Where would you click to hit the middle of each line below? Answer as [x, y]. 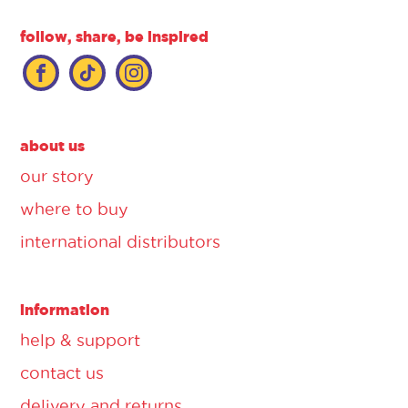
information [65, 309]
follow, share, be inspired [114, 36]
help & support [80, 340]
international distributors [120, 241]
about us [52, 145]
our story [57, 176]
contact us [62, 372]
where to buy [74, 209]
